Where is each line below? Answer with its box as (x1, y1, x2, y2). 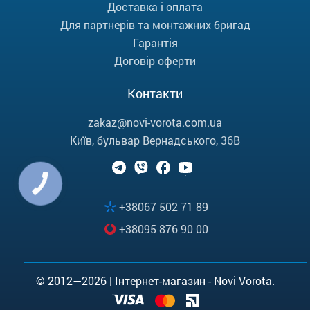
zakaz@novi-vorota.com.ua (88, 115, 222, 129)
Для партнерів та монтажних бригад (60, 17, 250, 32)
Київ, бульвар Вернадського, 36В (70, 133, 240, 147)
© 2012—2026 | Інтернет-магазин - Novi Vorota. (35, 273, 275, 288)
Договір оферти (114, 53, 196, 68)
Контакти (127, 85, 183, 102)
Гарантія (132, 35, 178, 50)
